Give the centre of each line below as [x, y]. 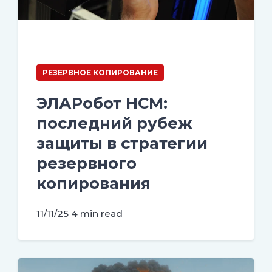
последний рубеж [114, 123]
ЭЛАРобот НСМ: [102, 103]
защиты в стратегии [122, 143]
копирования [93, 183]
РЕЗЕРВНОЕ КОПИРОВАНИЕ [100, 72]
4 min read [97, 213]
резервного [87, 163]
